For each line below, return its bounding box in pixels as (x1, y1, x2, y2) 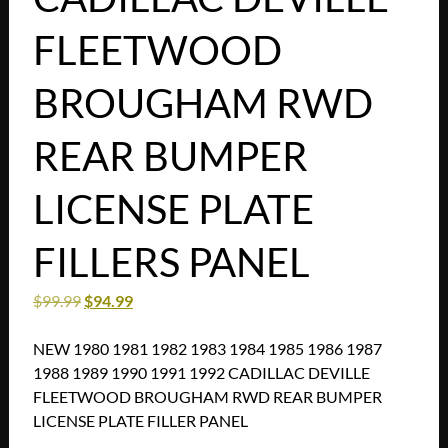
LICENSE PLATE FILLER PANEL (32, 411, 248, 431)
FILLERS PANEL (32, 238, 310, 287)
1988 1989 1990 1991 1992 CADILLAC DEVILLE (32, 363, 370, 383)
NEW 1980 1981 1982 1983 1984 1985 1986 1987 (32, 339, 382, 359)
